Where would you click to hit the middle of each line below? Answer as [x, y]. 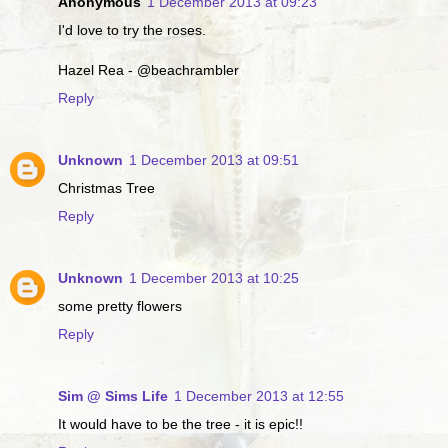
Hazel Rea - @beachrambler [148, 69]
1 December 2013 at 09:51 [214, 159]
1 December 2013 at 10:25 [214, 277]
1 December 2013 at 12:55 [259, 395]
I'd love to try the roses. [132, 29]
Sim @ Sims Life [113, 395]
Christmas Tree [106, 187]
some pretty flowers [120, 305]
